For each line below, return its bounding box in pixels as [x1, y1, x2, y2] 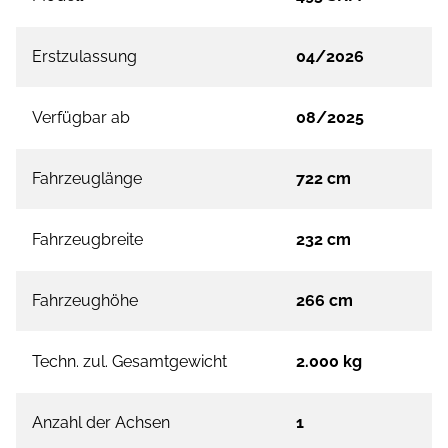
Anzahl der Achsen [32, 413, 170, 433]
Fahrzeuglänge [32, 169, 142, 189]
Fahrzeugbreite [32, 230, 143, 250]
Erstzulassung [32, 47, 137, 67]
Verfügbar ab [32, 108, 130, 128]
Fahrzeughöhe [32, 291, 138, 311]
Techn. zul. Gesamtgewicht [32, 352, 227, 372]
